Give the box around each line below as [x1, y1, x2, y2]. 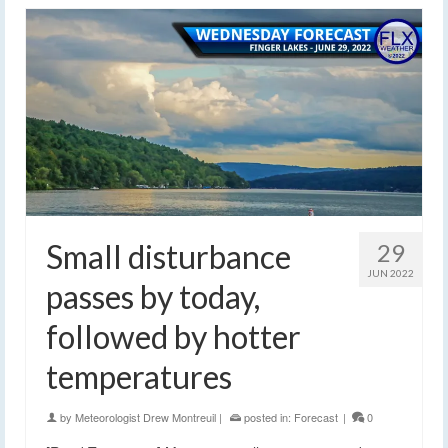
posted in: [241, 408, 294, 425]
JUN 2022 [367, 266, 414, 279]
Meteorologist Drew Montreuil [75, 408, 216, 425]
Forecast [294, 408, 338, 425]
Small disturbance [46, 236, 291, 276]
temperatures [46, 356, 232, 396]
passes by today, [46, 276, 260, 316]
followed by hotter [46, 316, 301, 356]
